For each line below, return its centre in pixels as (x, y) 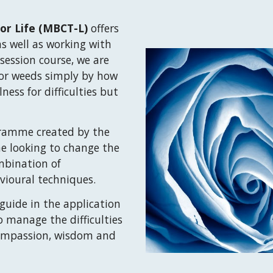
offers (105, 28)
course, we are (72, 60)
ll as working (54, 44)
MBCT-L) (66, 28)
